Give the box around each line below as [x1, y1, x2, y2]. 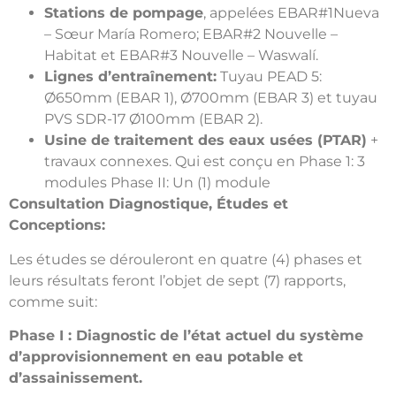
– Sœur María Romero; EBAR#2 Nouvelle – [44, 26, 338, 43]
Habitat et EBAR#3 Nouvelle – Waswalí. [44, 47, 318, 65]
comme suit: [9, 293, 97, 310]
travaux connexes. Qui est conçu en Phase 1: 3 [44, 153, 365, 171]
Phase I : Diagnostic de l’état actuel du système [9, 327, 363, 344]
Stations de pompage [44, 4, 203, 22]
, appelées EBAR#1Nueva [203, 4, 379, 22]
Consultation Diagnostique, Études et [9, 195, 288, 213]
